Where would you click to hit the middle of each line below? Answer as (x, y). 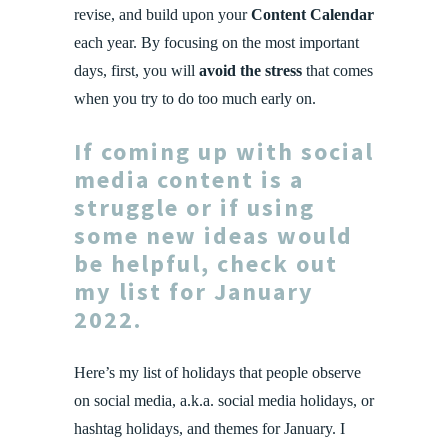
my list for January (194, 291)
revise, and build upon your (162, 14)
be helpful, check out (206, 263)
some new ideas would (213, 235)
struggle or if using (194, 207)
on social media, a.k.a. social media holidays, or (224, 400)
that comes (337, 70)
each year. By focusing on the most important (216, 42)
